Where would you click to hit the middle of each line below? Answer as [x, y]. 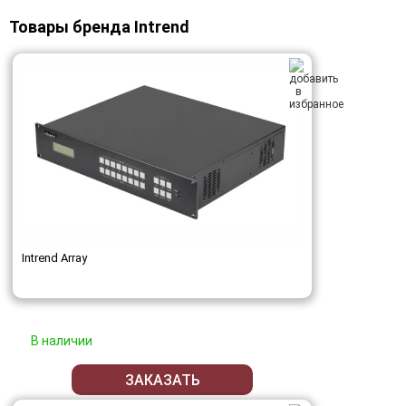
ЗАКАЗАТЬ [162, 380]
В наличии [62, 341]
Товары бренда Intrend [99, 26]
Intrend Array [54, 258]
